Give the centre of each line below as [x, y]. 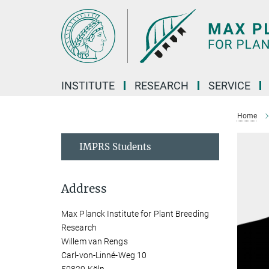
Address [84, 189]
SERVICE [229, 86]
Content [20, 27]
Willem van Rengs [95, 241]
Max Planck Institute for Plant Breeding [135, 214]
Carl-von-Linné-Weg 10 [104, 255]
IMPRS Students [115, 147]
